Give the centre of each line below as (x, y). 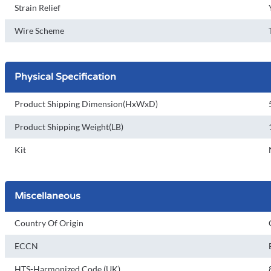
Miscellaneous (47, 196)
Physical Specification (65, 77)
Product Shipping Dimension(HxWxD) (86, 104)
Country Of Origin (49, 223)
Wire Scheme (39, 31)
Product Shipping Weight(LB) (69, 127)
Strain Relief (38, 8)
